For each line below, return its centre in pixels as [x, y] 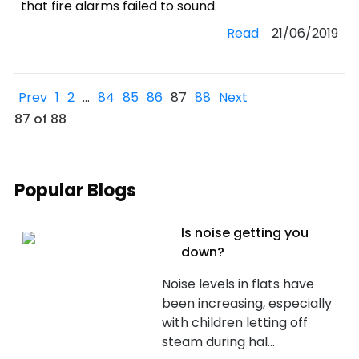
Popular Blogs [75, 190]
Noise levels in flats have [238, 284]
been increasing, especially [247, 303]
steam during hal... [219, 342]
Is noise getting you [245, 233]
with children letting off [235, 323]
